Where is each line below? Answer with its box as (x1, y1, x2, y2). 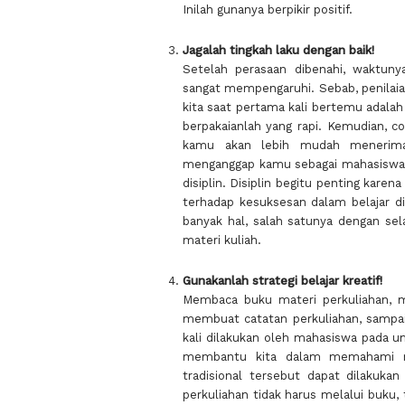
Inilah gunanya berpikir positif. (182, 2, 353, 16)
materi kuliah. (182, 233, 261, 247)
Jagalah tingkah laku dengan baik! (182, 43, 374, 57)
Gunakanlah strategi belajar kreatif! (182, 274, 382, 288)
